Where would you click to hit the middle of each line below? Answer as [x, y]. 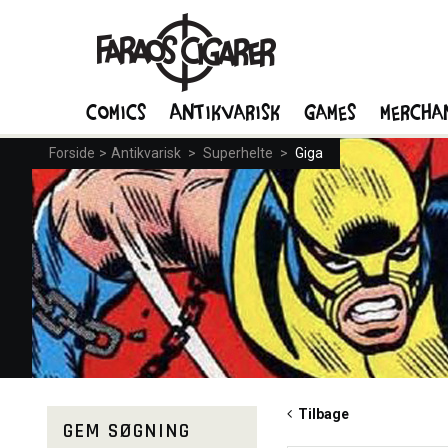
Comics [117, 111]
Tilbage [320, 414]
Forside [72, 153]
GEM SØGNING [127, 431]
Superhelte [238, 153]
